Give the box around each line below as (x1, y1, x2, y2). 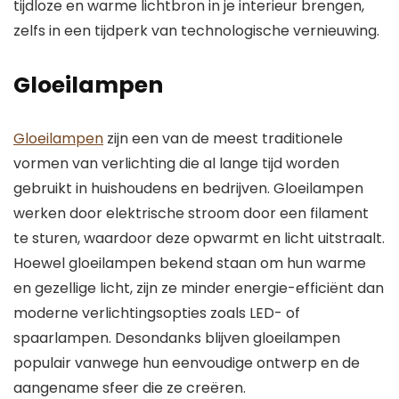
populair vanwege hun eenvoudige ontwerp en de (13, 353, 360, 373)
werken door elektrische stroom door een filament (13, 203, 369, 224)
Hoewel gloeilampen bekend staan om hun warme (13, 253, 366, 273)
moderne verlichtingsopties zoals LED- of (13, 303, 300, 323)
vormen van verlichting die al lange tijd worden (13, 153, 339, 174)
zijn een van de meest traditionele (103, 128, 343, 149)
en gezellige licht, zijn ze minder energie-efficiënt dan (13, 278, 384, 298)
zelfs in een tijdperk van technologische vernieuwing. (13, 20, 379, 41)
